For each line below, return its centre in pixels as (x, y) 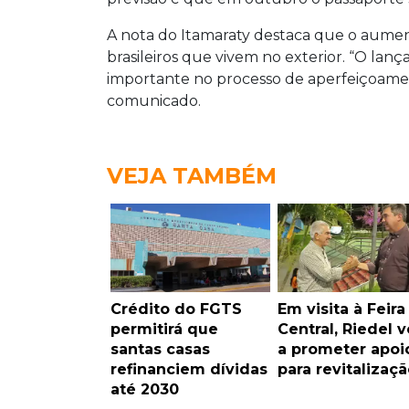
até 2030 (145, 389)
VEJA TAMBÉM (192, 175)
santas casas (160, 349)
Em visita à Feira (341, 309)
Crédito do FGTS (176, 309)
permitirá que (164, 329)
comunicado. (154, 100)
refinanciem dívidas (189, 369)
